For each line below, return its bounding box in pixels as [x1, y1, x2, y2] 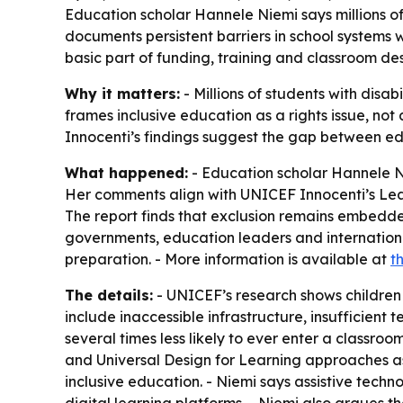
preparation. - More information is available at [65, 250, 390, 268]
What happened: [65, 164, 188, 182]
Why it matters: [65, 85, 180, 103]
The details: [65, 286, 153, 304]
